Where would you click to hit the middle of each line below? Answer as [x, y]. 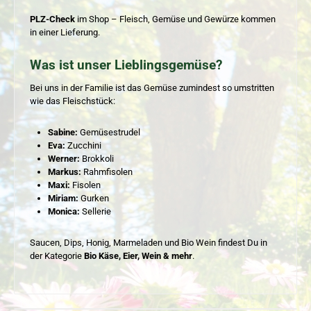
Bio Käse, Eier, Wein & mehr [138, 255]
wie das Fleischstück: [73, 101]
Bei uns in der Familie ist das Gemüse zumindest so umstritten [152, 88]
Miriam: [63, 198]
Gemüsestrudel [109, 132]
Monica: [64, 211]
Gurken [93, 198]
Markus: [64, 171]
